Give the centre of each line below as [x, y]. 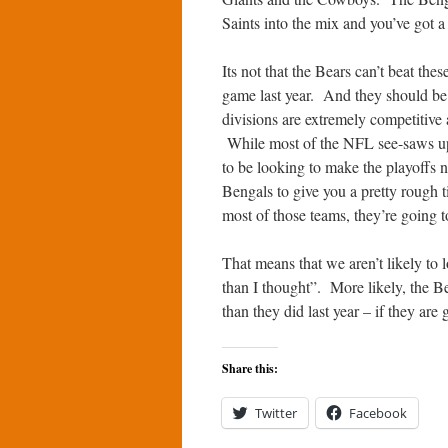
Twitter [276, 413]
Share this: [250, 368]
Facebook [378, 413]
